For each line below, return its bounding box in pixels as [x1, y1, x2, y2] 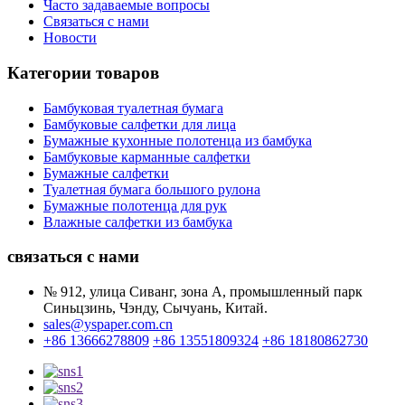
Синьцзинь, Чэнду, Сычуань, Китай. [43, 300, 268, 316]
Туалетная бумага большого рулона [43, 181, 260, 197]
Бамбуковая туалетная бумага [43, 99, 223, 116]
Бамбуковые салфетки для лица [43, 116, 236, 132]
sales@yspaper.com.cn [43, 316, 173, 333]
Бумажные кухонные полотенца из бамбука [43, 132, 312, 148]
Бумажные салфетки [43, 165, 169, 181]
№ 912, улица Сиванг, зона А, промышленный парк [43, 284, 363, 300]
